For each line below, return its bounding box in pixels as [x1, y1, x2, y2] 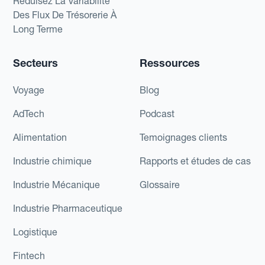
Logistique [13, 226, 58, 238]
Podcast [140, 108, 174, 120]
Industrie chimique [13, 155, 92, 167]
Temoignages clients [140, 131, 227, 144]
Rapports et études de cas [140, 155, 251, 167]
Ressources [140, 56, 200, 70]
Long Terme [13, 23, 63, 35]
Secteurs [13, 56, 59, 70]
